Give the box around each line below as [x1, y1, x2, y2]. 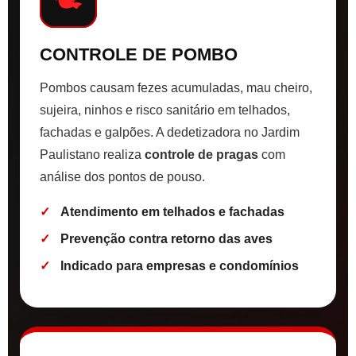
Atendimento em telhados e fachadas [60, 205, 284, 219]
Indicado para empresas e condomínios [60, 259, 299, 273]
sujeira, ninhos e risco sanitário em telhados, [40, 103, 290, 118]
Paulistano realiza [40, 148, 145, 162]
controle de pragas [145, 148, 258, 162]
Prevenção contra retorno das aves [60, 232, 273, 246]
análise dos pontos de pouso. [40, 170, 205, 184]
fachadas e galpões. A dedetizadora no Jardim [40, 126, 300, 140]
